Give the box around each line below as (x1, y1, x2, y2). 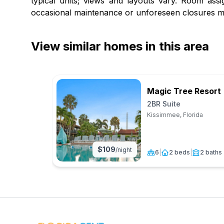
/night (115, 146, 132, 153)
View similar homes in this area (31, 39, 209, 53)
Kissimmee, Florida (147, 111, 203, 118)
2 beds (169, 148, 190, 156)
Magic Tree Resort (147, 86, 221, 96)
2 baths (200, 148, 222, 156)
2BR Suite (147, 99, 180, 108)
